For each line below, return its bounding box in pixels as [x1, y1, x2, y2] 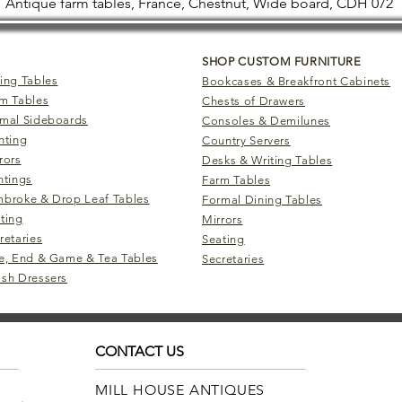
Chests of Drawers [202, 94, 306, 108]
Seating [202, 232, 245, 246]
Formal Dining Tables [202, 193, 322, 206]
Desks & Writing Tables [202, 153, 333, 167]
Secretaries [202, 252, 265, 266]
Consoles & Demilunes [202, 114, 330, 127]
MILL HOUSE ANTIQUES [95, 381, 269, 398]
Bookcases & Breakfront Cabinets [202, 74, 391, 88]
